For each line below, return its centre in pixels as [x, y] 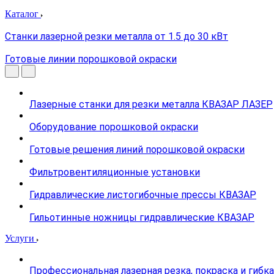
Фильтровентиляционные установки [115, 172]
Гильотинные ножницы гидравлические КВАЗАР [142, 217]
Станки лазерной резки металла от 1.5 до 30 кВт [117, 36]
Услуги [21, 238]
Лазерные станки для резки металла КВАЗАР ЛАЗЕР [151, 104]
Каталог [23, 14]
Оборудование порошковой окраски [114, 127]
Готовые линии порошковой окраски [91, 59]
